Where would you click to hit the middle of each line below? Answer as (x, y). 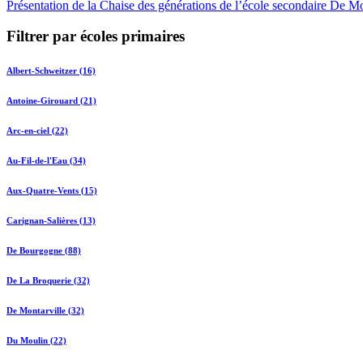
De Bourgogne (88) (44, 251)
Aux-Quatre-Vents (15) (52, 191)
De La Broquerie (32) (48, 281)
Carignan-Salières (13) (51, 221)
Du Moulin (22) (36, 341)
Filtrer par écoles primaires (96, 36)
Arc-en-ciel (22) (37, 131)
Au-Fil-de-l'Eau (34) (46, 161)
